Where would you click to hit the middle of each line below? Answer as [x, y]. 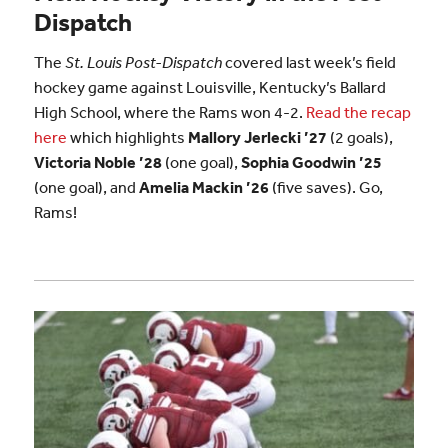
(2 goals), [359, 136]
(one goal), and [86, 186]
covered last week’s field [308, 61]
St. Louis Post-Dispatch [143, 61]
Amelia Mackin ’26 [203, 186]
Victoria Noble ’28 [97, 161]
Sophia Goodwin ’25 [311, 161]
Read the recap [358, 111]
